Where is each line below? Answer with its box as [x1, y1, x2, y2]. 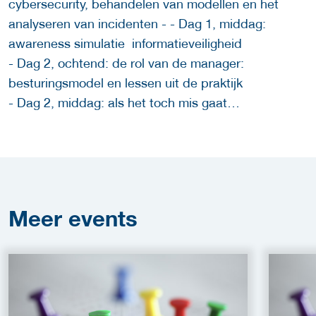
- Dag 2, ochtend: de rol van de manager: [8, 56, 244, 71]
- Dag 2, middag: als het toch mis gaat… [8, 95, 240, 111]
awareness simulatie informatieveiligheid [8, 36, 242, 51]
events [68, 205, 138, 232]
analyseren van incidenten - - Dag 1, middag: [8, 16, 266, 32]
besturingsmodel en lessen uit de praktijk [8, 75, 264, 91]
